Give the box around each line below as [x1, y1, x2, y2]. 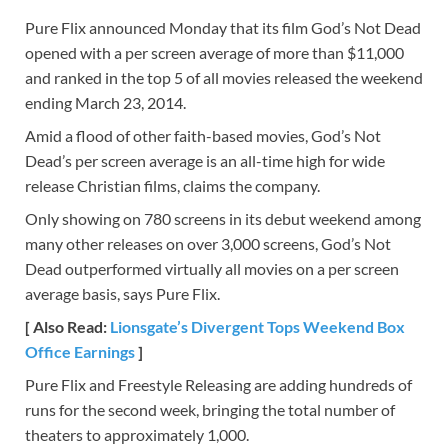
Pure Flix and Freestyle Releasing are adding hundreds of [25, 374, 412, 394]
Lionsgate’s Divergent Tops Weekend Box [110, 316, 405, 336]
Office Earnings [25, 341, 135, 361]
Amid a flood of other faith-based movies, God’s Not [25, 125, 381, 145]
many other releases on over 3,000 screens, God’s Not [25, 233, 391, 253]
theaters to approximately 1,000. [25, 424, 249, 444]
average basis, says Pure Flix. [25, 283, 220, 303]
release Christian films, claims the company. [25, 175, 320, 195]
